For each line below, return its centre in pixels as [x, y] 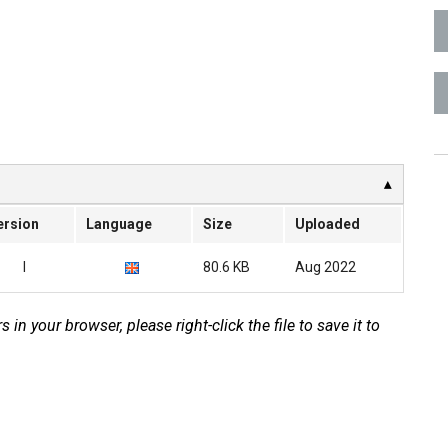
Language [119, 224]
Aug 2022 [325, 267]
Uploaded [327, 224]
